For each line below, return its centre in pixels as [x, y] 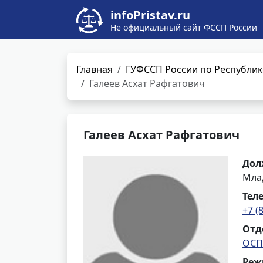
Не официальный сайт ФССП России [184, 27]
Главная [95, 69]
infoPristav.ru [150, 15]
